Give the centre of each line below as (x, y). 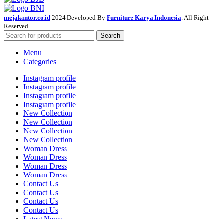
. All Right (195, 18)
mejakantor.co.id (27, 18)
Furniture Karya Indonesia (144, 18)
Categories (40, 62)
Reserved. (17, 26)
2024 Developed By (79, 18)
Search (110, 36)
